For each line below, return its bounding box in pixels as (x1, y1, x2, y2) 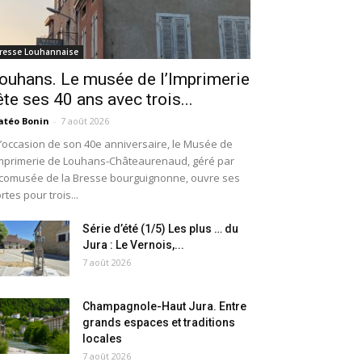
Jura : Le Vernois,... (82, 238, 184, 252)
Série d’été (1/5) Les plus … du (82, 222, 238, 236)
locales (82, 332, 122, 346)
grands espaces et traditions (82, 316, 235, 330)
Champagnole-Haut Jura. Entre (82, 300, 246, 314)
